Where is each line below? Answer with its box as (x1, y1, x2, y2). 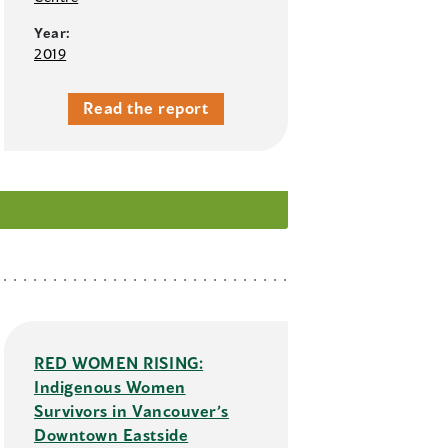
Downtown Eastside (34, 425, 189, 445)
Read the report (83, 98, 209, 118)
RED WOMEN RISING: (34, 353, 204, 373)
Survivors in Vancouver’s (34, 401, 229, 421)
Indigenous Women (34, 377, 186, 397)
